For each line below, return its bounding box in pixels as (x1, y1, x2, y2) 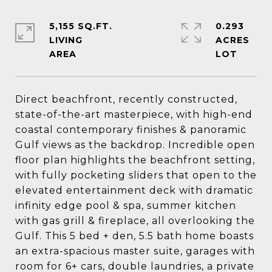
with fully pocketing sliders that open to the (15, 169, 257, 181)
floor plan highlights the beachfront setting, (15, 154, 255, 166)
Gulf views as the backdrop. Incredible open (15, 139, 255, 151)
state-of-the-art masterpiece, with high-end (15, 109, 253, 120)
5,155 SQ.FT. (49, 21, 112, 32)
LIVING (49, 35, 83, 46)
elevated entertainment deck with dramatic (15, 185, 253, 196)
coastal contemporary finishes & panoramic (15, 124, 246, 135)
